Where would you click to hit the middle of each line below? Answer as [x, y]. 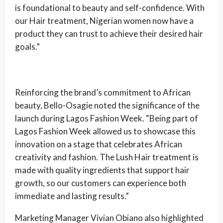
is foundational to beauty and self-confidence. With [110, 8]
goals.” [27, 47]
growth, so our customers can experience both [101, 183]
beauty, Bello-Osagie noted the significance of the [107, 106]
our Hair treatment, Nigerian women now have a [104, 21]
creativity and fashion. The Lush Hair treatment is [107, 157]
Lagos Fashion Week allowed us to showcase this [105, 131]
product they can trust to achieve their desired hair [109, 34]
